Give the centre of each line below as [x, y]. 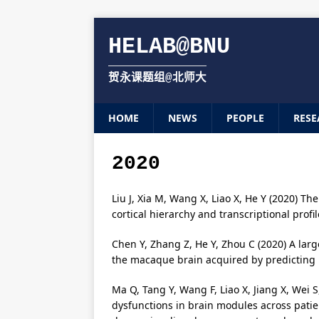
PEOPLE [245, 118]
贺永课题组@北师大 [157, 78]
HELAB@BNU [169, 47]
